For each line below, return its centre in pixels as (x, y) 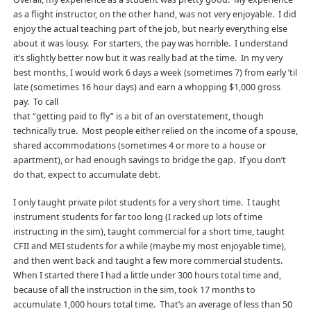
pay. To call (35, 101)
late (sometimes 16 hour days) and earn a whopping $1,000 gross (146, 87)
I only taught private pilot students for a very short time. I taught (146, 202)
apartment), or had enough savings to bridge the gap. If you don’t (149, 160)
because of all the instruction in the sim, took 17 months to (134, 289)
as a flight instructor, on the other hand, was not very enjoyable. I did (154, 14)
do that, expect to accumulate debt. (86, 174)
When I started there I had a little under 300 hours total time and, (147, 275)
